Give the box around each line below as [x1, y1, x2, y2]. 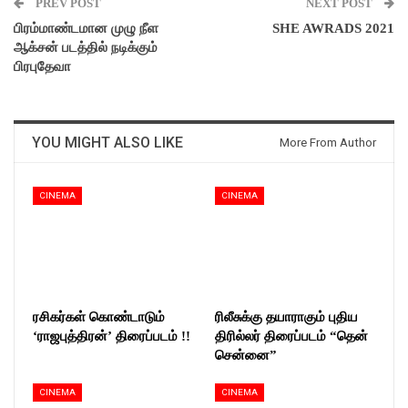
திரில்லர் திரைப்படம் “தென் [215, 328, 368, 343]
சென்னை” [215, 347, 277, 362]
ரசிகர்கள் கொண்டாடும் [33, 309, 165, 324]
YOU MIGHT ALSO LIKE [32, 133, 183, 151]
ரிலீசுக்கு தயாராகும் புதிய [215, 309, 358, 324]
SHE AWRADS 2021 [272, 20, 394, 36]
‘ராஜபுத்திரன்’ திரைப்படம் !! [33, 328, 190, 343]
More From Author [280, 135, 376, 149]
